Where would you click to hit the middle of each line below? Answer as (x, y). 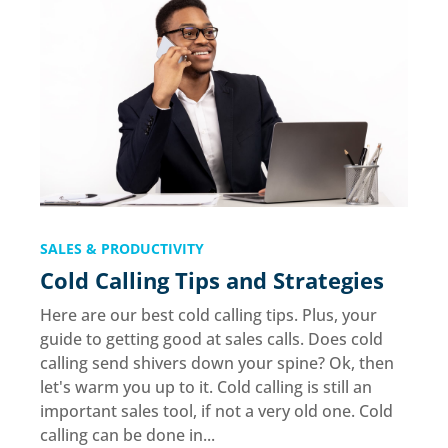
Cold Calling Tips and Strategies (212, 280)
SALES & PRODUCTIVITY (122, 249)
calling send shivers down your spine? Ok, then (217, 363)
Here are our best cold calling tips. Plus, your (208, 315)
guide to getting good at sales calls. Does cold (211, 339)
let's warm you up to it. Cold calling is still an (206, 387)
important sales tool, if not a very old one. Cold (216, 411)
